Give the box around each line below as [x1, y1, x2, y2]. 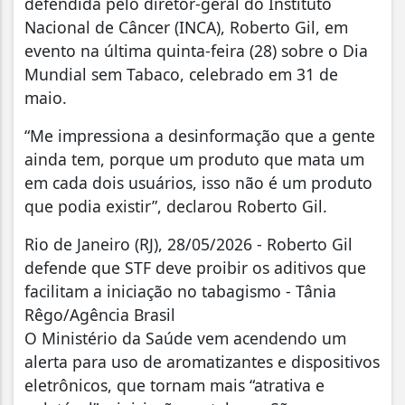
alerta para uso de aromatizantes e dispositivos [24, 350, 380, 372]
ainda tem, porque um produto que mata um [24, 147, 364, 170]
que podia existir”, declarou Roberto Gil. [24, 194, 332, 217]
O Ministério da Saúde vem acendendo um [24, 326, 346, 349]
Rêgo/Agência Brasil [24, 303, 175, 325]
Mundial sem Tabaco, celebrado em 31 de [24, 62, 338, 85]
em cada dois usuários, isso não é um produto [24, 171, 372, 193]
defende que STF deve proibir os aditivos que [24, 256, 366, 278]
